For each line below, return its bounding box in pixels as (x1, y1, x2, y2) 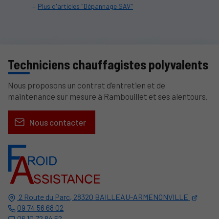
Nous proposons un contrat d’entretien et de (8, 80, 165, 90)
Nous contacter (29, 117, 86, 128)
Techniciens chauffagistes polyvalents (8, 57, 208, 72)
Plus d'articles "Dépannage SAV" (37, 1, 133, 10)
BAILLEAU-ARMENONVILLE (95, 192, 189, 202)
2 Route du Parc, (19, 192, 72, 202)
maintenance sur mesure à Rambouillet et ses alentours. (8, 91, 208, 102)
